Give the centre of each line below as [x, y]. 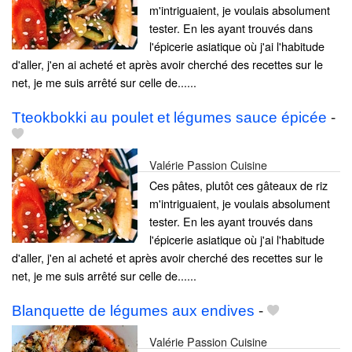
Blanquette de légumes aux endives [133, 310]
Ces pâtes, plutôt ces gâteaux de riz [238, 185]
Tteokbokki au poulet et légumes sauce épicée [169, 117]
